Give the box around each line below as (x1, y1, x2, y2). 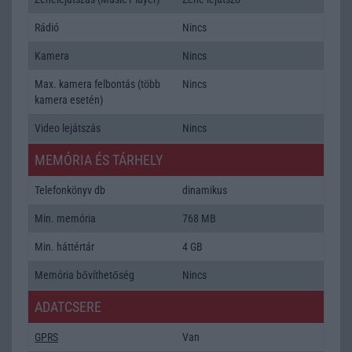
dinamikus (182, 183, 227, 196)
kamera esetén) (35, 93, 103, 106)
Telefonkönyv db (35, 183, 105, 196)
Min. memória (35, 211, 96, 225)
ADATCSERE (35, 298, 101, 315)
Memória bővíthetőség (35, 268, 134, 281)
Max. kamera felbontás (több (35, 77, 160, 90)
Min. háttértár (35, 240, 94, 253)
